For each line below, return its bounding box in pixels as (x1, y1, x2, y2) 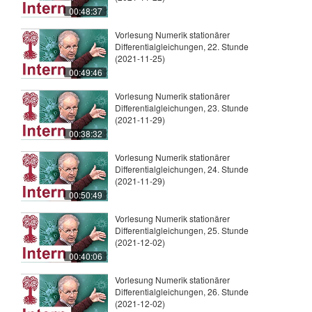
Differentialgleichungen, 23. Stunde (115, 102, 249, 114)
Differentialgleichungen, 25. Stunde (115, 224, 249, 237)
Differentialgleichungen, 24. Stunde (115, 163, 249, 175)
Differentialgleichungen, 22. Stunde (115, 40, 249, 53)
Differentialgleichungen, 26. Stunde (115, 286, 249, 298)
